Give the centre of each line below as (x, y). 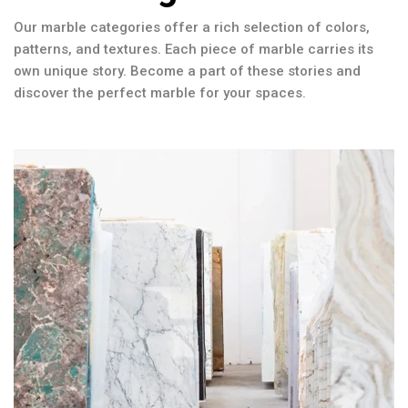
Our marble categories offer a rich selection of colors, (192, 27)
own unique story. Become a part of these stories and (187, 71)
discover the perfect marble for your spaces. (160, 92)
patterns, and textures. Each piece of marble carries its (194, 49)
